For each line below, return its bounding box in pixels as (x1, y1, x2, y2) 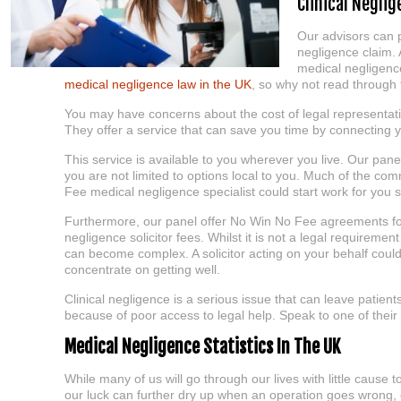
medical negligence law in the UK (64, 77, 252, 91)
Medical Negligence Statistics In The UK (64, 336, 340, 358)
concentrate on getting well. (64, 262, 220, 277)
